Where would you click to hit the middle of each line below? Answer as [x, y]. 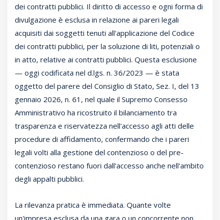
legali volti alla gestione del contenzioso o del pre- [99, 152]
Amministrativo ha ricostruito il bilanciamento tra [96, 113]
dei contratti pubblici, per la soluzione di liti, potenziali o [107, 46]
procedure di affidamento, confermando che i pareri [102, 139]
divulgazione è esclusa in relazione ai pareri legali [97, 20]
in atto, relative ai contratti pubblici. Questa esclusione [106, 60]
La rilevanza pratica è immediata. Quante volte [93, 205]
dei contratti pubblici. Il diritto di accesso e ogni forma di [109, 7]
